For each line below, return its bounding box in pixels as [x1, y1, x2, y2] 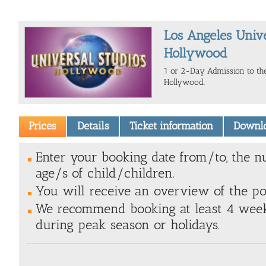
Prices [28, 119, 57, 133]
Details [77, 119, 109, 133]
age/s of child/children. [36, 164, 175, 181]
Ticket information [129, 119, 213, 133]
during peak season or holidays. [36, 216, 220, 233]
